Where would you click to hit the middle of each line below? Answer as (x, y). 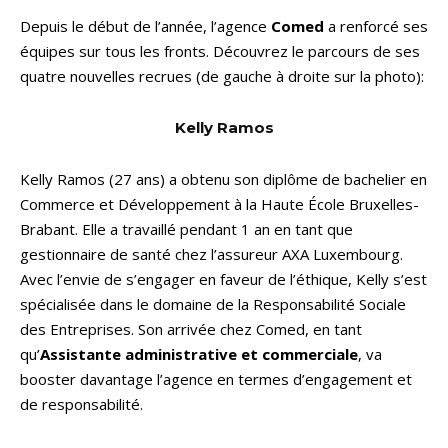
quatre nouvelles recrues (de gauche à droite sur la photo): (222, 75)
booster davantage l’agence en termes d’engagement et (216, 378)
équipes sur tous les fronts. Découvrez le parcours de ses (220, 50)
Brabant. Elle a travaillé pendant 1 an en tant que (186, 228)
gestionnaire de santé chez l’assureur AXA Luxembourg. (211, 253)
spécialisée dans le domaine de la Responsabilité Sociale (213, 303)
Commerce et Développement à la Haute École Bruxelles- (219, 203)
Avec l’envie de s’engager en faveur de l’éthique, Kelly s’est (223, 278)
